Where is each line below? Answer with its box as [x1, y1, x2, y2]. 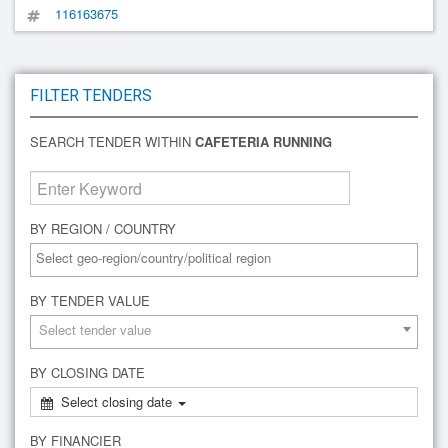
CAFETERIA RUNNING [195, 132, 332, 151]
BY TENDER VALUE [30, 291, 150, 310]
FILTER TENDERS [30, 86, 152, 105]
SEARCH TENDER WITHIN [30, 132, 195, 151]
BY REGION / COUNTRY [30, 219, 176, 238]
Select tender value [39, 320, 151, 339]
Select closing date [61, 392, 176, 411]
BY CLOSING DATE [30, 363, 145, 382]
